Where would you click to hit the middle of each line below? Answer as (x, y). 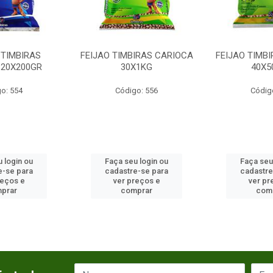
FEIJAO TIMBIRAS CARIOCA (136, 56)
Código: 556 (136, 91)
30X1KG (136, 67)
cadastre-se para (136, 171)
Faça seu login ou (136, 161)
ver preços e (136, 181)
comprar (136, 191)
